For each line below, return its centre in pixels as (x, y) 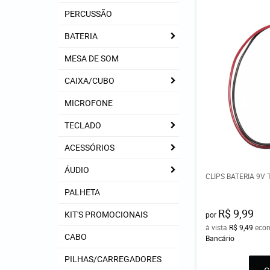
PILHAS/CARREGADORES (113, 259)
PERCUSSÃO (88, 14)
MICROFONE (89, 103)
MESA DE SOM (92, 58)
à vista (218, 228)
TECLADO (83, 125)
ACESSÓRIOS (89, 147)
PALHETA (82, 192)
